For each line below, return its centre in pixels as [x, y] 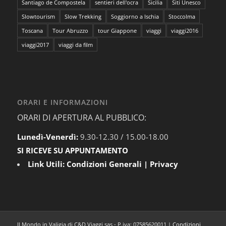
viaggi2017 [35, 44]
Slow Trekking [83, 16]
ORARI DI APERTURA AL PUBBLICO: [81, 118]
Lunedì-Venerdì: [48, 136]
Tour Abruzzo [70, 30]
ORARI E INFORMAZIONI [62, 102]
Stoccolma [182, 16]
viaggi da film [75, 44]
